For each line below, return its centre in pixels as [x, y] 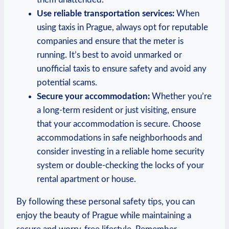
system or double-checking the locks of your [120, 165]
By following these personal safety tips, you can [106, 201]
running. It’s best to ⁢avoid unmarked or [109, 55]
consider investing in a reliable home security [121, 151]
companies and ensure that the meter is [110, 41]
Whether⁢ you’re [181, 96]
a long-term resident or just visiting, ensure [117, 110]
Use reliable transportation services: [106, 13]
